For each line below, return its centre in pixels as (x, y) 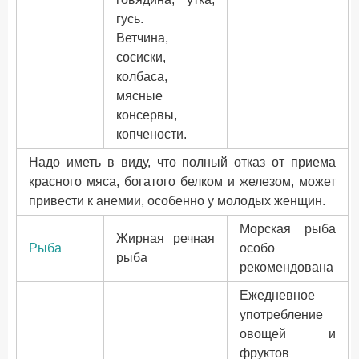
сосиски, (141, 57)
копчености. (151, 134)
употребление (281, 315)
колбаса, (142, 77)
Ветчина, (142, 38)
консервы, (147, 115)
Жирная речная (165, 238)
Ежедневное (277, 295)
